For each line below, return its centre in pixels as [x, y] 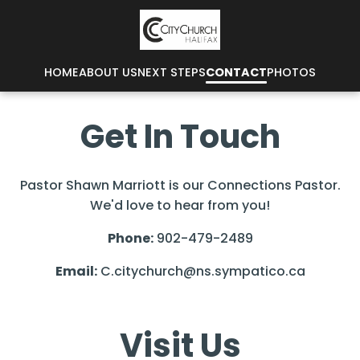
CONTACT [236, 72]
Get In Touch [180, 137]
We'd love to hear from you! [180, 205]
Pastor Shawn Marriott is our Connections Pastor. [180, 185]
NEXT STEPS [172, 72]
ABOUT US [108, 72]
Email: [76, 271]
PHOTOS [291, 72]
